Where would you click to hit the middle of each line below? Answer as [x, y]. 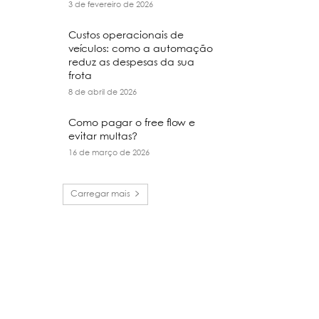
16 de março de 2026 [109, 153]
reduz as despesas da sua [132, 63]
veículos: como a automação [141, 49]
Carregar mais [100, 194]
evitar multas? [105, 137]
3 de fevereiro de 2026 [111, 5]
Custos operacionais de [126, 36]
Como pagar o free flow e [132, 123]
